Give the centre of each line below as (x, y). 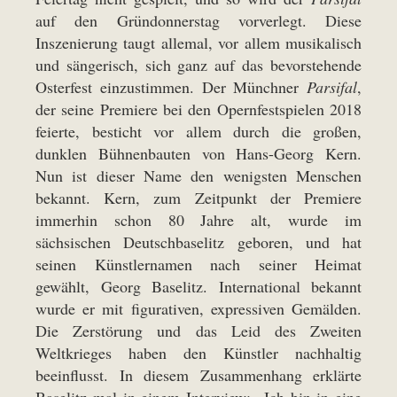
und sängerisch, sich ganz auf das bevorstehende (198, 65)
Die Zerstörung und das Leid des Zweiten (198, 331)
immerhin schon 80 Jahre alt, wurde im (198, 220)
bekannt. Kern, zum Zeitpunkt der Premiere (198, 198)
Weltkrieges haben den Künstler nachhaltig (198, 353)
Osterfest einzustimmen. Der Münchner (171, 87)
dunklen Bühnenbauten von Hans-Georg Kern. (198, 153)
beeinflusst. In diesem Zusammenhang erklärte (198, 375)
